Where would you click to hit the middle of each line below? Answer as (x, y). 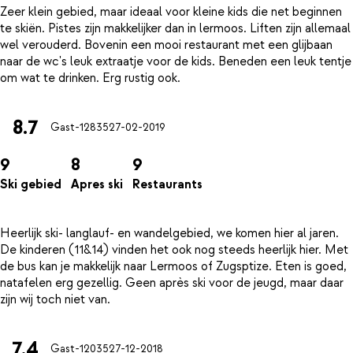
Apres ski (97, 185)
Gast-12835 (80, 128)
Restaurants (167, 185)
